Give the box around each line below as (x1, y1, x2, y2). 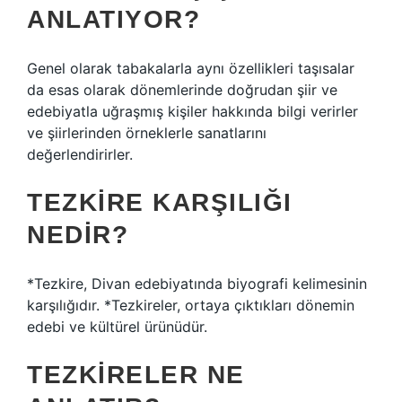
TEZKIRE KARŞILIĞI (27, 188, 293, 216)
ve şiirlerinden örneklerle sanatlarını (27, 124, 267, 142)
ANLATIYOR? (27, 5, 200, 33)
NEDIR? (27, 221, 128, 249)
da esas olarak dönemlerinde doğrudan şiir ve (27, 81, 337, 99)
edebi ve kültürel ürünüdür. (27, 318, 207, 336)
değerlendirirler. (27, 145, 133, 163)
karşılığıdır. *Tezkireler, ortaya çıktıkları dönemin (27, 296, 354, 314)
